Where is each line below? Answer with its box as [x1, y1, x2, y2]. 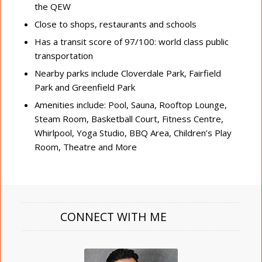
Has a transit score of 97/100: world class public [34, 35, 229, 47]
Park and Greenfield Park [34, 81, 135, 93]
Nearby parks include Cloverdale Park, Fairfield [34, 67, 221, 79]
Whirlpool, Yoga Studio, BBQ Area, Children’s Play [34, 126, 232, 139]
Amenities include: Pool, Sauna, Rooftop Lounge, [34, 98, 227, 111]
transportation [34, 49, 93, 61]
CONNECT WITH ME [60, 208, 167, 225]
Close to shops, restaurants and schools [34, 18, 196, 30]
